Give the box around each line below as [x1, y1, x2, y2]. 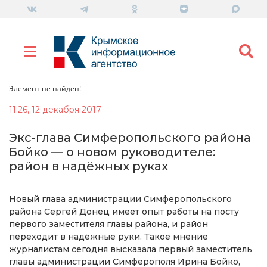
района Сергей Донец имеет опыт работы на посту [9, 206, 239, 217]
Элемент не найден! [9, 83, 81, 94]
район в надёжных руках [9, 159, 168, 173]
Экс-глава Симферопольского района [9, 130, 251, 145]
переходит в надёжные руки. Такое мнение [9, 231, 208, 242]
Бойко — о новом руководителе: [9, 144, 216, 159]
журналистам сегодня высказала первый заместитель [9, 243, 252, 254]
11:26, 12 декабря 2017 [9, 104, 101, 115]
